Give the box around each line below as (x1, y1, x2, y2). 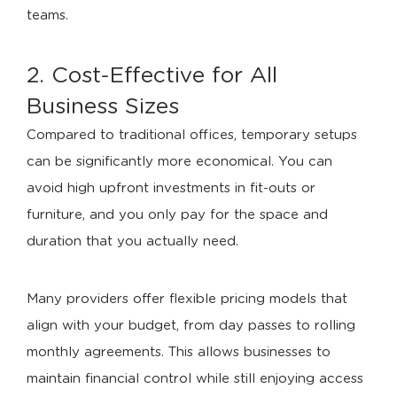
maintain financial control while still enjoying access (27, 372, 363, 385)
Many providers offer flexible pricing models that (27, 292, 347, 306)
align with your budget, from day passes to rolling (27, 319, 355, 332)
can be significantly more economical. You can (27, 155, 332, 168)
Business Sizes (27, 96, 179, 118)
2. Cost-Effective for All (27, 65, 277, 87)
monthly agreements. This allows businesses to (27, 346, 331, 359)
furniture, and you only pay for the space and (27, 208, 328, 222)
